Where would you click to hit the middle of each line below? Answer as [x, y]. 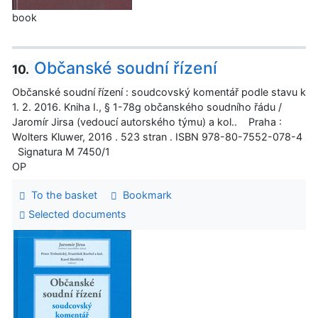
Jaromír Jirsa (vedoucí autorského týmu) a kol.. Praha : [147, 121]
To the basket [61, 194]
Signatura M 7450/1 [61, 151]
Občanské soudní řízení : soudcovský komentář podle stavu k [159, 92]
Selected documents [76, 214]
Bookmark [144, 194]
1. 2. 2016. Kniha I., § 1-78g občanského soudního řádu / [147, 106]
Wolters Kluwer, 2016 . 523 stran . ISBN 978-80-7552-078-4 [157, 136]
